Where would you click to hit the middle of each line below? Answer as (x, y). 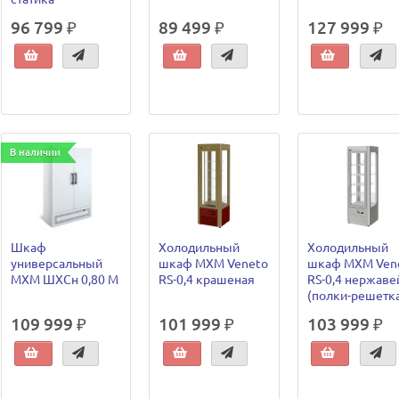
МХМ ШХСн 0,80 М (64, 280)
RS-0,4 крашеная (207, 280)
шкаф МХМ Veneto (214, 264)
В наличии (35, 152)
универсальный (56, 264)
